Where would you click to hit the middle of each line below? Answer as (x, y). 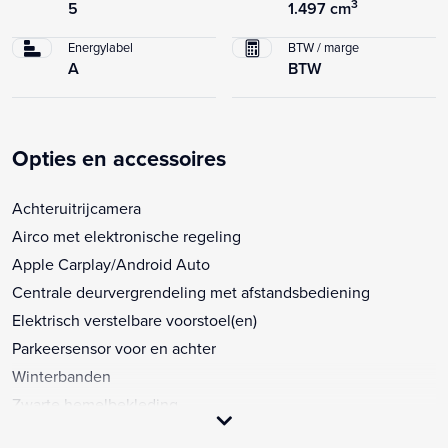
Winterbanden (61, 375)
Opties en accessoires (119, 158)
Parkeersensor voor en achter (114, 347)
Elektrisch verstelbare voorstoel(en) (134, 319)
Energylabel (100, 46)
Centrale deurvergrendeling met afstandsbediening (191, 291)
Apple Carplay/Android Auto (111, 263)
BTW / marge (323, 46)
